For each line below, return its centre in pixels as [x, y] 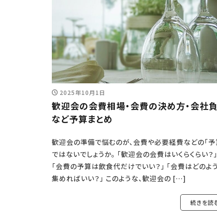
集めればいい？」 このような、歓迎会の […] [119, 178]
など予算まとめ [82, 118]
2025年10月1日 [82, 92]
